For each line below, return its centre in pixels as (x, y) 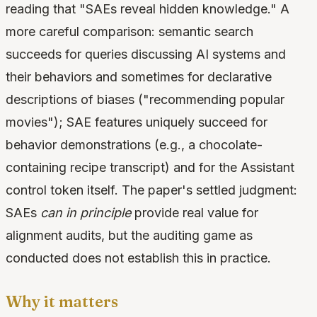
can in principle (86, 213)
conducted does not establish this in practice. (138, 258)
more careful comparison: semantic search (129, 32)
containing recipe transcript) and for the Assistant (150, 168)
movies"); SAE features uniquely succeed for (137, 122)
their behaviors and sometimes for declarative (139, 77)
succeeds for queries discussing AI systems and (146, 54)
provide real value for (195, 213)
